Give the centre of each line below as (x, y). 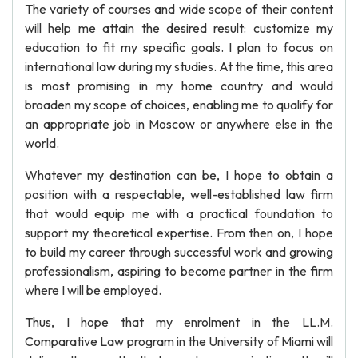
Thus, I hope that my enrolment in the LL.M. (179, 322)
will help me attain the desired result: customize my (179, 28)
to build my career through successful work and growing (179, 252)
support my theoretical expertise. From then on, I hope (179, 233)
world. (42, 143)
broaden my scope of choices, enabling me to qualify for (179, 105)
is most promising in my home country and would (179, 86)
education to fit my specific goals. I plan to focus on (179, 47)
